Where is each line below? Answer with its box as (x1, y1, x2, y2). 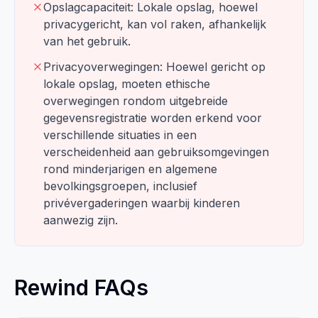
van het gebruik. (43, 34, 131, 48)
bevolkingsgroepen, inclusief (43, 179, 197, 193)
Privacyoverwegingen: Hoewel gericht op (43, 60, 265, 74)
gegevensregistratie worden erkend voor (43, 111, 262, 125)
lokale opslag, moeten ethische (43, 77, 210, 91)
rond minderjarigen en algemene (43, 162, 217, 176)
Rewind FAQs (14, 275, 148, 300)
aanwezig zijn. (43, 213, 118, 227)
